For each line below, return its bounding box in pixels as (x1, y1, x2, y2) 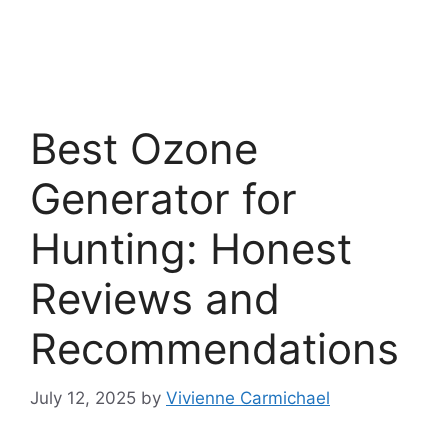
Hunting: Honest (30, 223, 352, 274)
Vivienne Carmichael (166, 387, 330, 408)
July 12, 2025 (30, 387, 136, 408)
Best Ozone (30, 123, 258, 174)
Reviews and (30, 273, 280, 324)
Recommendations (30, 323, 399, 374)
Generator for (30, 173, 297, 224)
